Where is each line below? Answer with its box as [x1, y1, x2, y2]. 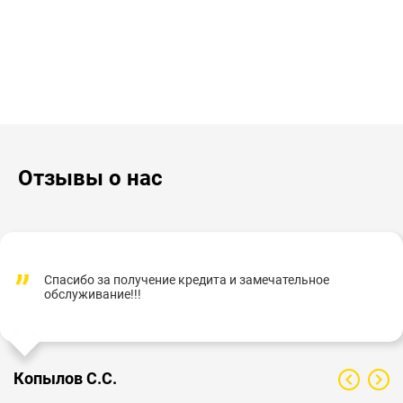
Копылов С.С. [13, 368, 117, 388]
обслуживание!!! [44, 286, 141, 301]
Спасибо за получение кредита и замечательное [44, 272, 329, 287]
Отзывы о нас [18, 165, 163, 191]
